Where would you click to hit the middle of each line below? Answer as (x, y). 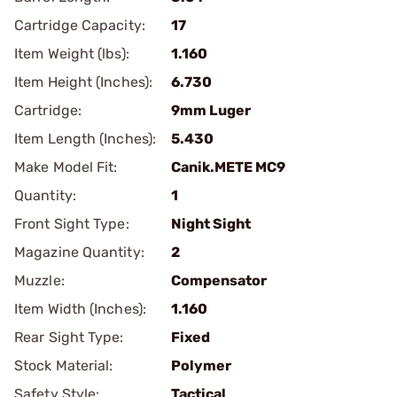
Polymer (201, 366)
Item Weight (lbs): (72, 54)
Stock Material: (64, 366)
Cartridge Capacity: (80, 25)
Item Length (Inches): (86, 139)
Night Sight (211, 224)
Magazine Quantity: (79, 252)
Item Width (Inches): (80, 309)
